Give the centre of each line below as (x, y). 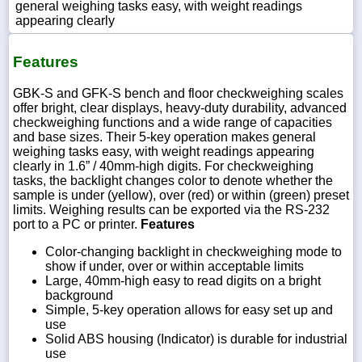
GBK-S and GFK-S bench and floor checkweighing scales (178, 93)
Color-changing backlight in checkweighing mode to (194, 251)
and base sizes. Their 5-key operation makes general (164, 137)
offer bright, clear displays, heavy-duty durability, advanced (180, 107)
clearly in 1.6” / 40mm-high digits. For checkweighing (163, 166)
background (79, 295)
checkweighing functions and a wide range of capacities (173, 122)
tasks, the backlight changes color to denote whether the (173, 180)
